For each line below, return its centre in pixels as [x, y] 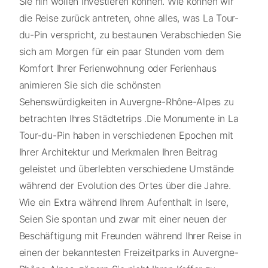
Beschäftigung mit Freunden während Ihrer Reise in [130, 235]
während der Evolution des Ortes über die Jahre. [125, 185]
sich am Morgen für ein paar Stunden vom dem [121, 51]
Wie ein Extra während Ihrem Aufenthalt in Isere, [124, 202]
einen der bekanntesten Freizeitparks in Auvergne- [129, 252]
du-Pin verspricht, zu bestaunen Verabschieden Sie [130, 34]
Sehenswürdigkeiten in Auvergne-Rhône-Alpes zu [126, 101]
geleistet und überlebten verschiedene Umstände [126, 168]
